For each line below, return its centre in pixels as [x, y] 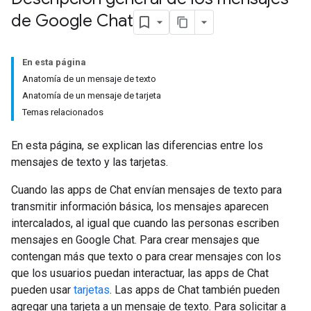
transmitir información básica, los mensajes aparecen [140, 207]
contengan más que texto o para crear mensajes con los [146, 257]
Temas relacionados [63, 112]
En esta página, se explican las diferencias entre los [137, 145]
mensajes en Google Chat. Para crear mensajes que [135, 240]
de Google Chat [72, 21]
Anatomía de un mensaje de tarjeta [92, 95]
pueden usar [42, 290]
